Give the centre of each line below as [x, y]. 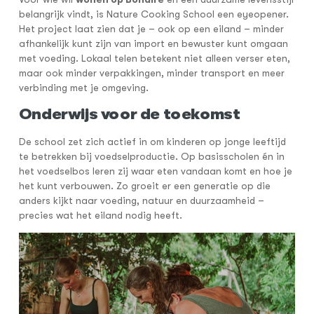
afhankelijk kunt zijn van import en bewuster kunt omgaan [153, 43]
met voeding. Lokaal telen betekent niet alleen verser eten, [154, 58]
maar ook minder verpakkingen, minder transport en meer [151, 73]
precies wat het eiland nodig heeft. [100, 216]
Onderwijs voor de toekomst [129, 114]
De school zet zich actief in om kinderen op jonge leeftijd [152, 142]
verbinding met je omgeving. [83, 87]
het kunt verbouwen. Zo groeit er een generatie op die [144, 186]
